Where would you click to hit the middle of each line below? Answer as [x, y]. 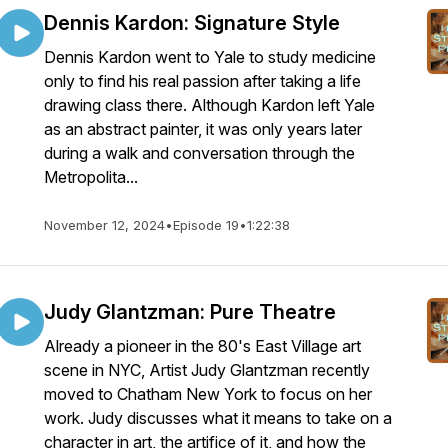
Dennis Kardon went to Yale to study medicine [210, 57]
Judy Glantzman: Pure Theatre [190, 312]
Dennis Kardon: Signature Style [192, 23]
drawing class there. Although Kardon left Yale [209, 105]
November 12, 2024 [104, 225]
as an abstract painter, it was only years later [203, 129]
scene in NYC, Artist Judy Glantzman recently [207, 370]
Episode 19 [206, 225]
